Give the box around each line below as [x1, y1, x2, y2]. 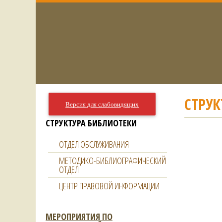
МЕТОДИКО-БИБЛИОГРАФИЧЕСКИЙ [59, 155, 166, 166]
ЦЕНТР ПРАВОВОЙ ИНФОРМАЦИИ [59, 180, 160, 192]
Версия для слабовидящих [65, 100, 139, 109]
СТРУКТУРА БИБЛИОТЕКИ [46, 117, 137, 129]
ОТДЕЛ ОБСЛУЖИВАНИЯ [59, 138, 129, 150]
